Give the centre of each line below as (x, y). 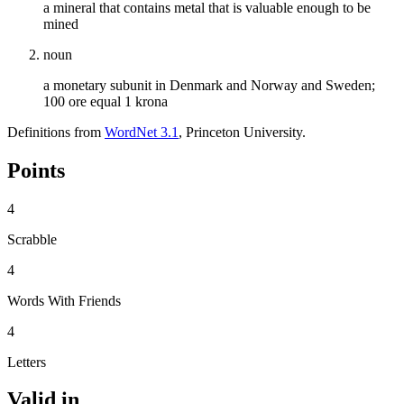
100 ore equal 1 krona (106, 101)
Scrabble (32, 239)
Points (36, 170)
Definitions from (56, 132)
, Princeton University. (242, 132)
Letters (27, 362)
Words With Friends (64, 300)
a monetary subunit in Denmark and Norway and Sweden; (209, 85)
